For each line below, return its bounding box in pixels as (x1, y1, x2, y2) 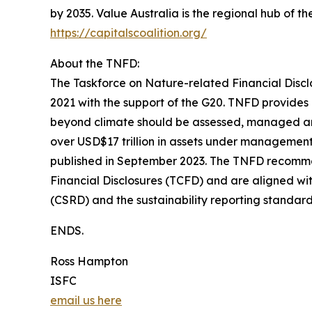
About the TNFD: (50, 56, 139, 70)
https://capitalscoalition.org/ (50, 25, 207, 40)
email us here (50, 292, 122, 307)
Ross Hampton (50, 253, 128, 268)
